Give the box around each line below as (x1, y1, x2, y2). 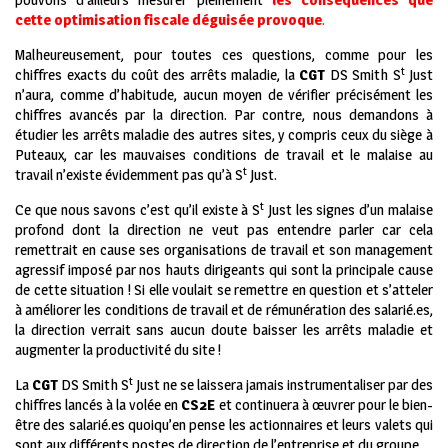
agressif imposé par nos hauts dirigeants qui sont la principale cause (15, 260, 433, 280)
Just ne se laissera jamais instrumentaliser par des (133, 375, 433, 395)
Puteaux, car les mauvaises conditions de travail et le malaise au (15, 145, 433, 165)
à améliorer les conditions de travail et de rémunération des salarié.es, (15, 300, 433, 320)
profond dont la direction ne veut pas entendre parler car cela (15, 220, 433, 240)
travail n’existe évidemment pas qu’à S (15, 165, 243, 185)
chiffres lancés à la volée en (15, 395, 182, 415)
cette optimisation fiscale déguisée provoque (15, 10, 322, 30)
